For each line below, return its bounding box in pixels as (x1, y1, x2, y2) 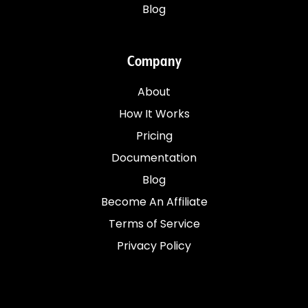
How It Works (118, 106, 190, 122)
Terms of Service (108, 216, 200, 232)
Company (126, 54, 181, 70)
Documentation (111, 150, 197, 166)
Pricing (135, 128, 173, 144)
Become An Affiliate (100, 194, 208, 210)
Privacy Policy (117, 238, 191, 254)
